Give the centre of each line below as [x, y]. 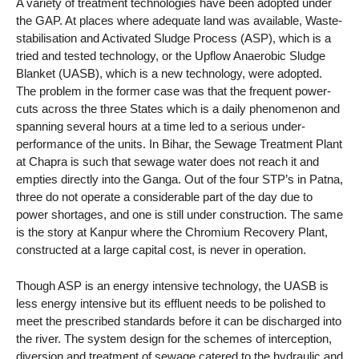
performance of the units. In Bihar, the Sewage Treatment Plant [179, 144]
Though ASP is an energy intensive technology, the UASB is [172, 285]
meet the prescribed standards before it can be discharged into [179, 321]
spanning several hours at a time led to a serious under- [161, 127]
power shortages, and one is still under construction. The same [179, 215]
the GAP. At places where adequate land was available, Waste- [179, 21]
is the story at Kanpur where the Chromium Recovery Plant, [172, 232]
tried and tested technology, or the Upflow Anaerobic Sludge [171, 56]
